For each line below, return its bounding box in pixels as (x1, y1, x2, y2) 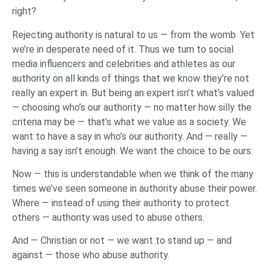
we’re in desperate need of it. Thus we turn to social (12, 43, 233, 55)
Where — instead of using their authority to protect (12, 197, 229, 209)
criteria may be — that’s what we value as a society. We (12, 116, 246, 128)
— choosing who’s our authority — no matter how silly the (12, 101, 252, 113)
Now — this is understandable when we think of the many (12, 168, 253, 180)
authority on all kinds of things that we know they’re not (12, 72, 249, 84)
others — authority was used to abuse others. (12, 212, 207, 224)
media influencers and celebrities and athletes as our (12, 57, 235, 70)
